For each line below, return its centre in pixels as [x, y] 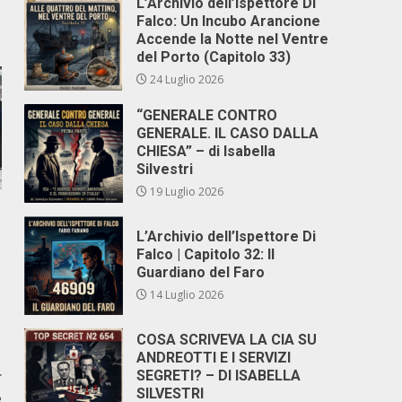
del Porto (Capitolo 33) [214, 57]
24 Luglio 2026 [186, 79]
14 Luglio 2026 [186, 295]
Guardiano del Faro [201, 272]
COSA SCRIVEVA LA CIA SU [227, 340]
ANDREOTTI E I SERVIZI [214, 358]
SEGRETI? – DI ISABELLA [219, 376]
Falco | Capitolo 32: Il [206, 254]
